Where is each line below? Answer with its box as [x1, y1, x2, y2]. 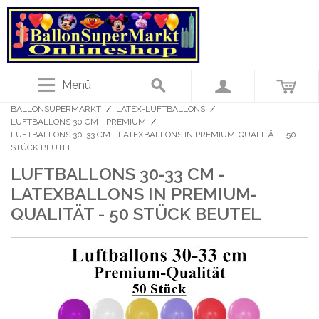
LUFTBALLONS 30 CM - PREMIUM [11, 116, 146, 127]
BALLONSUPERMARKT [11, 103, 101, 114]
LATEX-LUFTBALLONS [116, 103, 205, 114]
